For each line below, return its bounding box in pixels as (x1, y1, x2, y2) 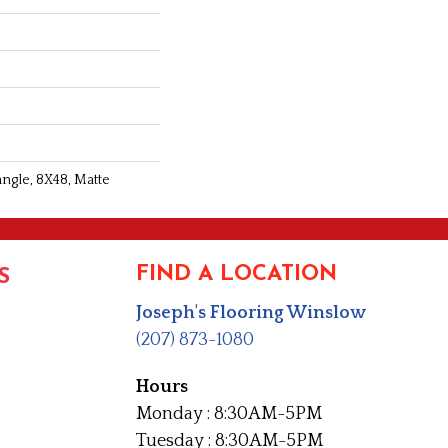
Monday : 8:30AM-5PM (136, 403, 322, 424)
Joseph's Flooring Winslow (136, 302, 366, 323)
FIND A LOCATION (136, 262, 337, 286)
